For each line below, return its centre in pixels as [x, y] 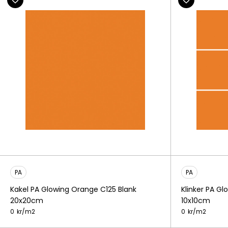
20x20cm [27, 201]
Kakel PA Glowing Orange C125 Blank [73, 189]
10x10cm [196, 201]
